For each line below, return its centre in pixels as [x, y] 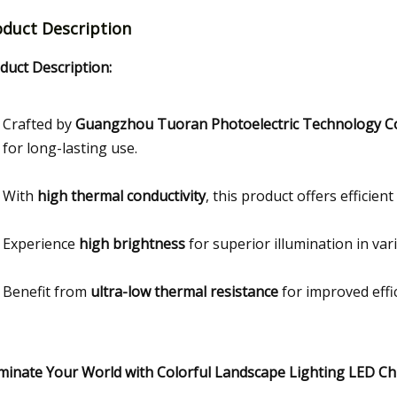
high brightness [132, 243]
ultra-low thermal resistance [184, 291]
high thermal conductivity [121, 195]
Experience [41, 243]
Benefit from [47, 291]
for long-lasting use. [70, 148]
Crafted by [39, 124]
